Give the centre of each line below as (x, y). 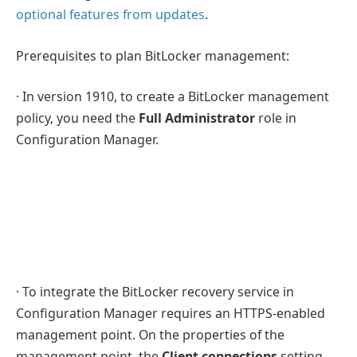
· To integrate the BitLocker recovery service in (155, 291)
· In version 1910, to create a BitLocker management (173, 97)
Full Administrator (197, 118)
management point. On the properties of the (150, 334)
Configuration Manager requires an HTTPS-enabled (171, 313)
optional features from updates (110, 15)
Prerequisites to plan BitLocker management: (153, 55)
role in (276, 118)
